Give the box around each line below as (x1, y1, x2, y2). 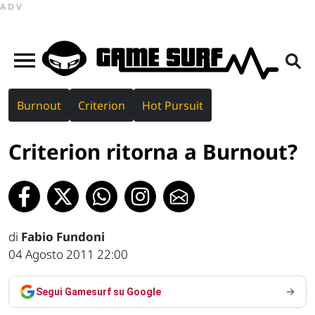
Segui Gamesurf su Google (36, 286, 161, 298)
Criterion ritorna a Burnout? (8, 136, 297, 166)
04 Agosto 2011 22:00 (8, 246, 128, 263)
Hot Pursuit (142, 97, 203, 113)
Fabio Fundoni (21, 229, 105, 245)
